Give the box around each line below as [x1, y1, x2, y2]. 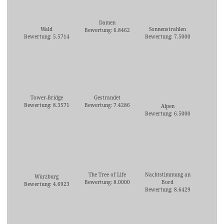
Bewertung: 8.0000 [84, 178, 130, 186]
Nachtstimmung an [144, 171, 190, 178]
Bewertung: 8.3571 [23, 101, 69, 109]
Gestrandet [93, 94, 120, 101]
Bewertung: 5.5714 [23, 33, 69, 40]
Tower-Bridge [30, 94, 63, 101]
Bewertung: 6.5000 [144, 110, 190, 117]
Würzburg [34, 173, 58, 180]
